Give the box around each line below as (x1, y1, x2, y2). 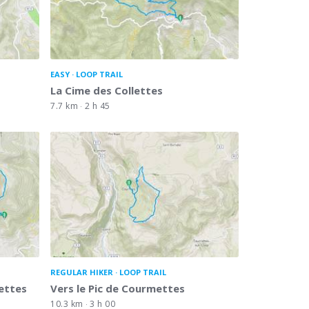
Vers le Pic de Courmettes (50, 281, 185, 295)
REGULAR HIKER (50, 266, 113, 277)
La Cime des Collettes (50, 83, 163, 97)
